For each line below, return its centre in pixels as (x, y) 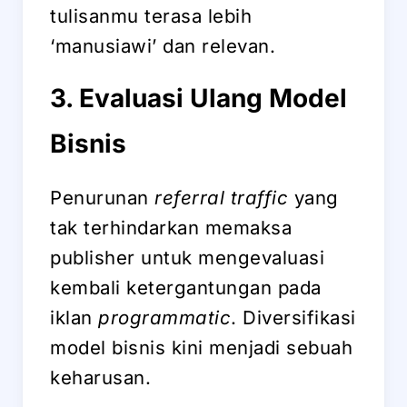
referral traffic (221, 197)
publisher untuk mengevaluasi (187, 257)
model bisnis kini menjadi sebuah (201, 347)
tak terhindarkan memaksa (171, 227)
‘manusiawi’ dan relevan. (163, 45)
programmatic (164, 317)
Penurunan (102, 197)
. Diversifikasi (293, 317)
